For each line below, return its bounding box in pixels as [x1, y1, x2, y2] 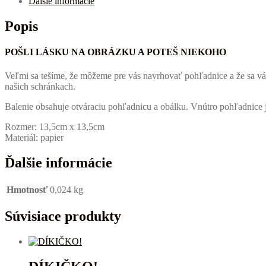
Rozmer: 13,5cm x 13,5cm [5, 121, 104, 132]
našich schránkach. [5, 81, 75, 91]
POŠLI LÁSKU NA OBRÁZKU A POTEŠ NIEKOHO [5, 47, 226, 58]
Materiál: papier [5, 132, 64, 142]
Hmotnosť [7, 184, 47, 195]
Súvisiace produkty [5, 208, 121, 224]
